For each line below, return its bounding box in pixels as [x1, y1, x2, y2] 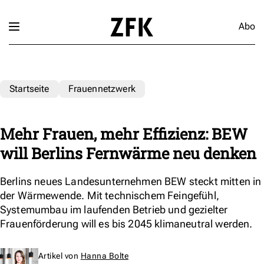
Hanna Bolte [80, 250, 129, 260]
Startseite [9, 82, 49, 94]
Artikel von [38, 250, 81, 260]
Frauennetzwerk [68, 82, 136, 94]
